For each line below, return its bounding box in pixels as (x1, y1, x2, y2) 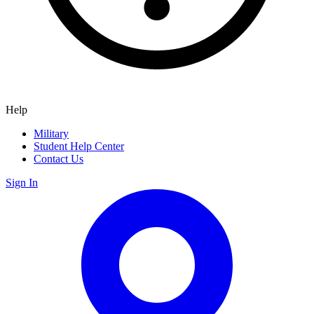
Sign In (6, 176, 38, 189)
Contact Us (34, 152, 83, 165)
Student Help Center (34, 139, 124, 152)
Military (34, 127, 69, 139)
